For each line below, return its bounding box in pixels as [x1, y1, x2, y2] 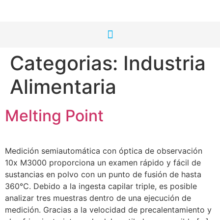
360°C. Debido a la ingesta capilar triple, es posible [5, 181, 197, 191]
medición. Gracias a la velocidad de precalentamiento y [5, 205, 212, 215]
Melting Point [5, 106, 104, 125]
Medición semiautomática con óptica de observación [5, 146, 202, 156]
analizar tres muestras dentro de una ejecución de [5, 193, 191, 203]
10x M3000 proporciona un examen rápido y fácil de [5, 158, 201, 167]
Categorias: [10, 51, 123, 75]
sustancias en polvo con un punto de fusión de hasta [5, 169, 201, 179]
